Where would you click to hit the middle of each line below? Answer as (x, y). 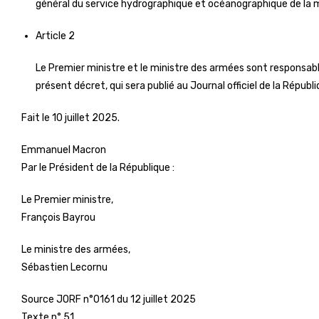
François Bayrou (58, 218)
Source (39, 299)
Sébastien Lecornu (64, 267)
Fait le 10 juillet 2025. (70, 118)
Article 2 (55, 36)
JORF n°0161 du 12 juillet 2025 (126, 299)
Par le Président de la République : (98, 168)
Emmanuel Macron (64, 150)
